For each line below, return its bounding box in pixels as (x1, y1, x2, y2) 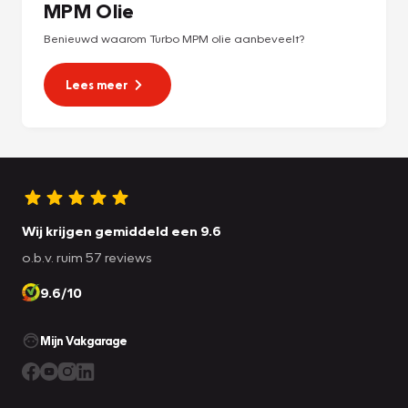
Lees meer (66, 77, 127, 93)
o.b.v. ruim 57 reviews (22, 249, 152, 266)
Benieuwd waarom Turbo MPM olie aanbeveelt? (44, 31, 304, 46)
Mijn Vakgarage (40, 333, 127, 349)
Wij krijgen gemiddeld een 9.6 (22, 222, 221, 240)
